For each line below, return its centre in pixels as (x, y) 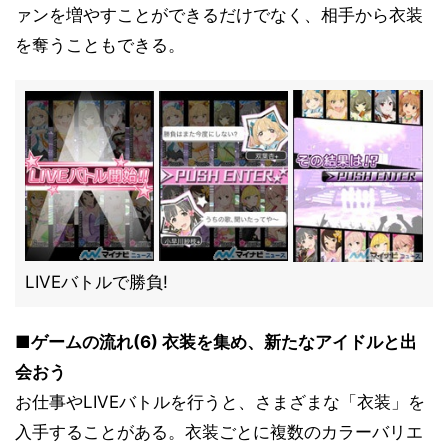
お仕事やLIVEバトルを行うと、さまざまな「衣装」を (220, 402)
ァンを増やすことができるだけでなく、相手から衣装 (219, 15)
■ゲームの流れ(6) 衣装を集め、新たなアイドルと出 (216, 342)
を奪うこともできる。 (100, 45)
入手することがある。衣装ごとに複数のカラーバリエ (219, 432)
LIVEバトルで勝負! (96, 282)
